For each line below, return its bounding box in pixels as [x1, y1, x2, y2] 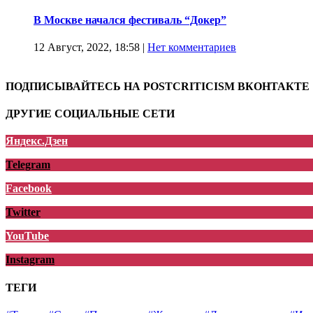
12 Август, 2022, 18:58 [34, 41, 140, 54]
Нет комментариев [147, 41, 236, 54]
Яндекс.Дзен [6, 135, 68, 147]
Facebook [6, 182, 52, 195]
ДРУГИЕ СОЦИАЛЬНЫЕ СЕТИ [6, 107, 175, 119]
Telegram [6, 159, 50, 171]
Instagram [6, 254, 54, 266]
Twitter [6, 206, 41, 219]
